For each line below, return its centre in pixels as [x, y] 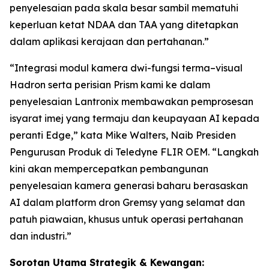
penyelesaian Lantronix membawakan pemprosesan [131, 101]
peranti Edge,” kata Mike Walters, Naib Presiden [123, 135]
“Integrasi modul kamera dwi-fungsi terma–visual [126, 68]
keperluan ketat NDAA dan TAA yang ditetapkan [124, 25]
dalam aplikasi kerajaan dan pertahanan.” [109, 41]
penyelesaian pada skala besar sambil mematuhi [124, 8]
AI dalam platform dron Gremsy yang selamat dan [127, 202]
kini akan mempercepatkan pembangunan [109, 169]
